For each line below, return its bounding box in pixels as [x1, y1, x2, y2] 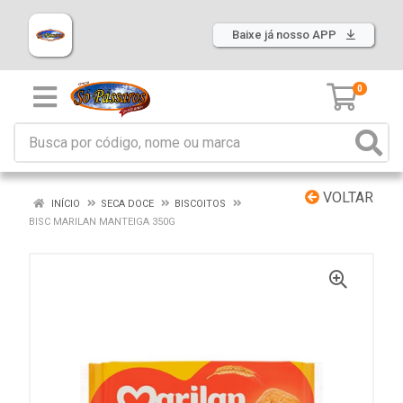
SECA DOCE [101, 198, 154, 210]
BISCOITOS [175, 198, 226, 210]
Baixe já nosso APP [232, 28, 339, 41]
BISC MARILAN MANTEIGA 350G [29, 216, 175, 228]
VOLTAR [319, 189, 373, 206]
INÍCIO [49, 198, 80, 210]
